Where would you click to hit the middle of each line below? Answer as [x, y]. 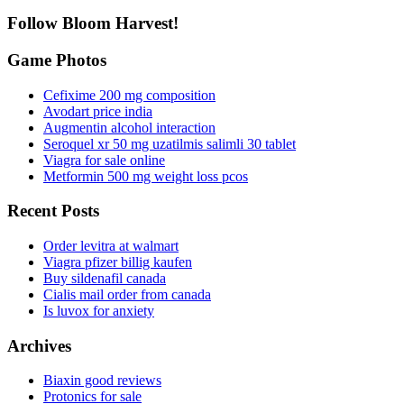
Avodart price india [98, 111]
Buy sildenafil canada [105, 278]
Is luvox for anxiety [99, 311]
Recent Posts [53, 211]
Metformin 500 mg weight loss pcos [146, 176]
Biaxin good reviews [102, 381]
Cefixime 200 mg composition [129, 95]
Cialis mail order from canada [127, 294]
